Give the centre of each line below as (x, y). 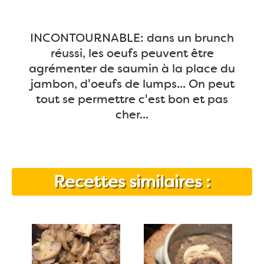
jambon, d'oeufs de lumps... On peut (132, 84)
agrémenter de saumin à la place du (132, 68)
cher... (132, 114)
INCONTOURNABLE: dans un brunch (132, 38)
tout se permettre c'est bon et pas (132, 99)
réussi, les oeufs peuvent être (132, 53)
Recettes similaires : (132, 182)
